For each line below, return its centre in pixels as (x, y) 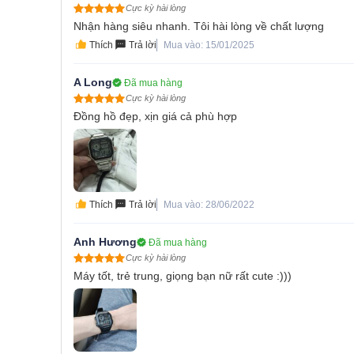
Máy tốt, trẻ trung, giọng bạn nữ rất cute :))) (183, 276)
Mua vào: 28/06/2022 (209, 205)
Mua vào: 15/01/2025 (209, 45)
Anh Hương (105, 242)
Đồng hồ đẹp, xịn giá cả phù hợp (155, 117)
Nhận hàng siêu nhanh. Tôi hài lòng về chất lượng (199, 26)
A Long (93, 83)
